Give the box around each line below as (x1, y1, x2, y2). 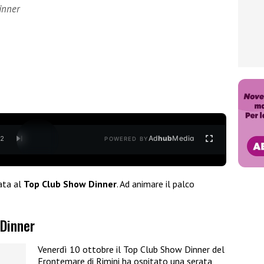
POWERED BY (104, 136, 148, 143)
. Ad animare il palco (117, 177, 194, 190)
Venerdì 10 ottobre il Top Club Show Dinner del (38, 243, 225, 256)
